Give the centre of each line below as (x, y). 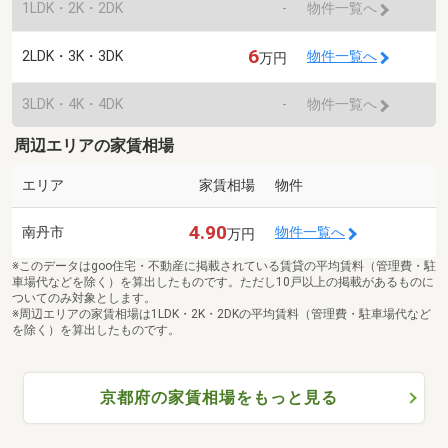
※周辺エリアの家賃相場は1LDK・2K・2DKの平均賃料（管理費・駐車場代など (221, 313)
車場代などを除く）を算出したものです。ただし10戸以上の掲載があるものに (223, 281)
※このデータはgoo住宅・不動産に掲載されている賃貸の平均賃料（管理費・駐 (224, 265)
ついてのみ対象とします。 (84, 297)
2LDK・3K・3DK (72, 56)
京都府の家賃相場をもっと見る (218, 397)
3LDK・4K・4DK (72, 104)
